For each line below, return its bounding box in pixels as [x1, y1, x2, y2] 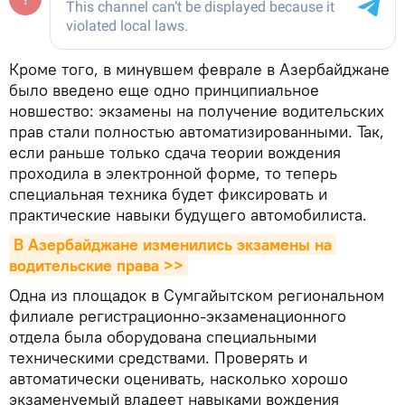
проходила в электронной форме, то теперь [9, 163, 337, 184]
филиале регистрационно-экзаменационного [9, 306, 346, 327]
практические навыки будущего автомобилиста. [9, 204, 367, 226]
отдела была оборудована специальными [9, 326, 316, 348]
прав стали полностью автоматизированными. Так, [9, 121, 384, 143]
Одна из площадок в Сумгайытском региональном [9, 285, 384, 306]
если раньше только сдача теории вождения [9, 142, 341, 164]
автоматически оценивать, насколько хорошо [9, 368, 348, 390]
